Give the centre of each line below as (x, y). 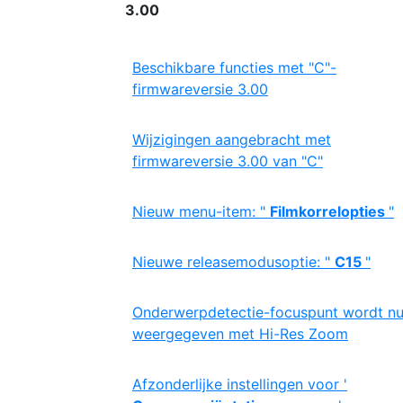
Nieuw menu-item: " (201, 211)
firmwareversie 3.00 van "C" (228, 161)
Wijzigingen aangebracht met (232, 139)
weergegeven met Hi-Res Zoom (240, 334)
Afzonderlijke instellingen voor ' (240, 384)
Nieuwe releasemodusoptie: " (233, 262)
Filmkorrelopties (329, 211)
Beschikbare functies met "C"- (234, 67)
